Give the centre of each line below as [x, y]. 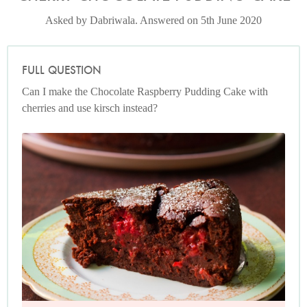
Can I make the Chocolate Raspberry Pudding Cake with [145, 91]
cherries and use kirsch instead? [90, 108]
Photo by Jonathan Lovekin [153, 142]
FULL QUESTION [62, 70]
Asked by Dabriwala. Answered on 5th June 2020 [153, 20]
